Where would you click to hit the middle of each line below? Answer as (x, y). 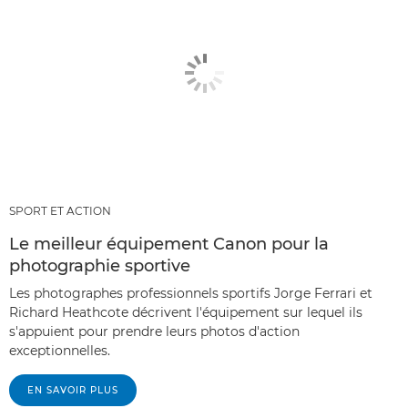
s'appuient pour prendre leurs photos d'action (154, 331)
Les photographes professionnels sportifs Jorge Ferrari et (191, 293)
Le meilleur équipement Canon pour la (169, 244)
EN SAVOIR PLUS (73, 390)
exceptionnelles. (60, 350)
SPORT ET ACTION (60, 210)
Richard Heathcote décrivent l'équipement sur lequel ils (186, 312)
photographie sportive (100, 265)
